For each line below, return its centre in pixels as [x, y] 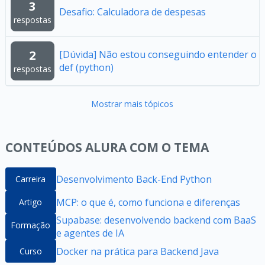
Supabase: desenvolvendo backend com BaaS [156, 220]
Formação [31, 225]
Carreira [31, 179]
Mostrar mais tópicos [132, 104]
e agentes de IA [90, 233]
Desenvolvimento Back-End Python [134, 179]
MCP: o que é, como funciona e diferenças [148, 202]
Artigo [31, 202]
